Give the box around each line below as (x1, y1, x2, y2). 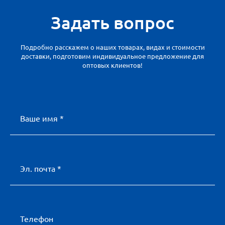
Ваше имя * (20, 114, 64, 124)
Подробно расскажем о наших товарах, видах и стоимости (20, 44, 205, 51)
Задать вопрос (51, 13, 174, 33)
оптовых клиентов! (82, 62, 143, 69)
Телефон (20, 214, 53, 224)
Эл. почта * (20, 164, 61, 174)
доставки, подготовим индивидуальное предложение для (21, 53, 204, 60)
